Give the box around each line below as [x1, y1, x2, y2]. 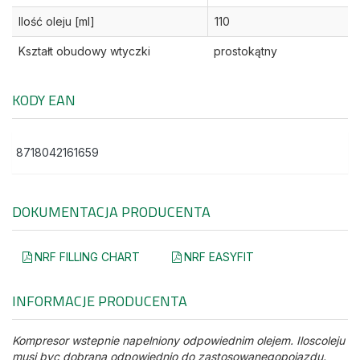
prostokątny [214, 44, 277, 59]
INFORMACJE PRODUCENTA [12, 290, 187, 313]
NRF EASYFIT [184, 250, 254, 264]
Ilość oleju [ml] [18, 14, 95, 29]
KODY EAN [12, 89, 76, 112]
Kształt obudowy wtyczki [18, 44, 150, 59]
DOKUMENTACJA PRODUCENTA [12, 201, 211, 223]
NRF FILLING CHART [35, 250, 140, 264]
